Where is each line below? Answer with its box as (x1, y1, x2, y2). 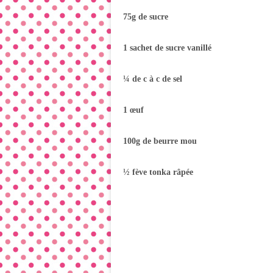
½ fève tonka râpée (123, 168, 193, 177)
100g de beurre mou (123, 136, 197, 146)
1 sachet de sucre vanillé (123, 43, 211, 52)
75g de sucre (123, 12, 168, 21)
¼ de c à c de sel (123, 74, 182, 83)
